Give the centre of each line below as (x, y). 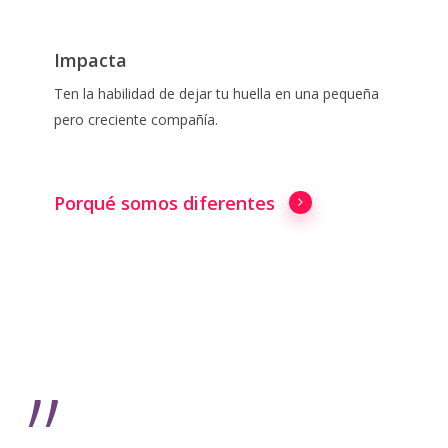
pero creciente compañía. (135, 120)
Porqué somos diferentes (164, 203)
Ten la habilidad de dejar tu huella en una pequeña (216, 94)
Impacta (90, 60)
